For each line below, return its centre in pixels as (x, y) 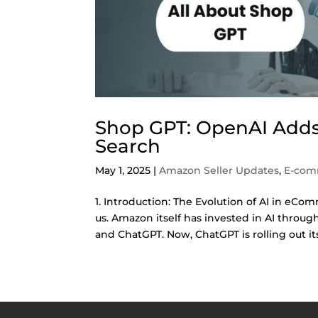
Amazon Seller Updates (219, 171)
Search (128, 147)
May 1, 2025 (123, 171)
